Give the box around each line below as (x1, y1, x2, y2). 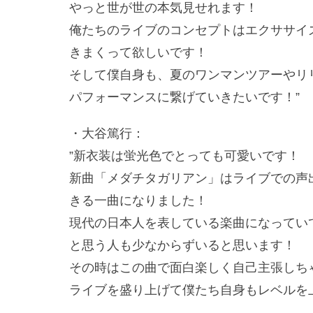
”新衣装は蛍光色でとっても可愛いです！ (69, 149, 300, 163)
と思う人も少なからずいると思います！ (69, 238, 296, 253)
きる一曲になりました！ (69, 194, 208, 208)
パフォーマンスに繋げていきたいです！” (69, 90, 300, 105)
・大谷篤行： (69, 126, 145, 141)
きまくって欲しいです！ (69, 45, 208, 60)
